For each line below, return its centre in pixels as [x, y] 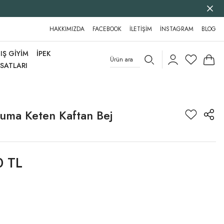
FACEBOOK [107, 29]
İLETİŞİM [141, 29]
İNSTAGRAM [177, 29]
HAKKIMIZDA [67, 29]
